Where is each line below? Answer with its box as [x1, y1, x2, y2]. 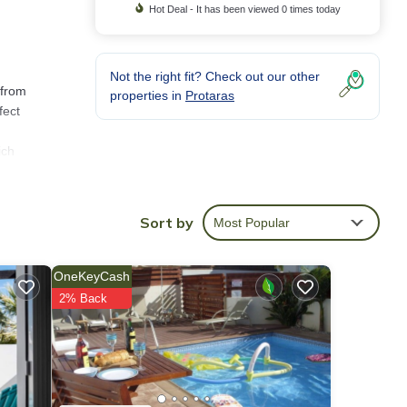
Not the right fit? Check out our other [110, 69, 320, 84]
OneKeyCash [53, 268, 130, 283]
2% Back [58, 291, 107, 305]
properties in [110, 88, 185, 104]
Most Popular [213, 214, 290, 230]
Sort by [140, 213, 194, 232]
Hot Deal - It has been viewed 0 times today [149, 4, 341, 15]
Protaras [185, 88, 234, 104]
